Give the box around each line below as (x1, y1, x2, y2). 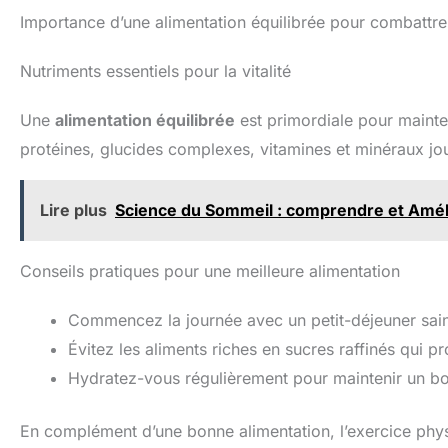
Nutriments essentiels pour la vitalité (20, 61, 291, 82)
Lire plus (40, 200, 107, 221)
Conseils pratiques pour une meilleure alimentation (20, 261, 400, 282)
